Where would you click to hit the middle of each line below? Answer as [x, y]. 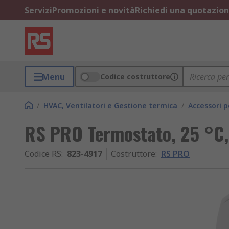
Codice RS [43, 154]
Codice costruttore [135, 76]
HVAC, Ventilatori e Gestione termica [110, 106]
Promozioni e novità [94, 10]
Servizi [38, 10]
